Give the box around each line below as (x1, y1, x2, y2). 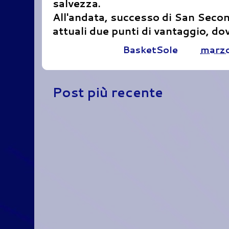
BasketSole (123, 43, 178, 57)
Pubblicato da (53, 43, 123, 57)
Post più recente (52, 82, 163, 101)
